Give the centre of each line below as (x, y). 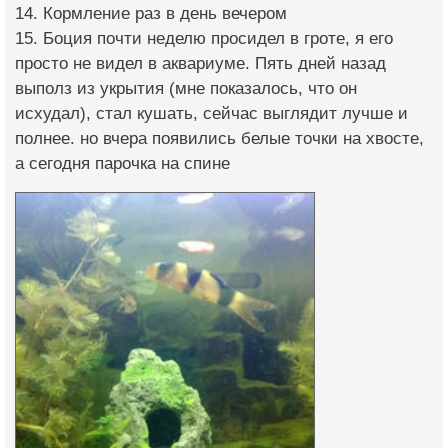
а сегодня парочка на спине (122, 163)
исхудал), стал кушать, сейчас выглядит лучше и (211, 113)
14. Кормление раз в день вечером (151, 13)
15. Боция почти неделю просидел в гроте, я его (204, 38)
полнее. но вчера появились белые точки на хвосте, (219, 138)
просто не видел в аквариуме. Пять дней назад (200, 63)
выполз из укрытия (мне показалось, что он (186, 88)
